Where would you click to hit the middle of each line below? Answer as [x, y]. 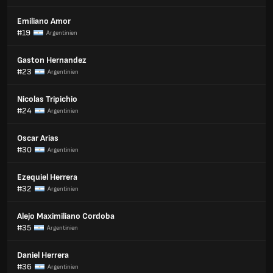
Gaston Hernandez [52, 60]
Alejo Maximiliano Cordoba [66, 216]
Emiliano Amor [44, 21]
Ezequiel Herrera [47, 177]
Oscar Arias [38, 138]
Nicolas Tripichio [47, 99]
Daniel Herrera [43, 255]
